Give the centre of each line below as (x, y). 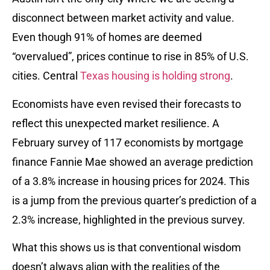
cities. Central (46, 76)
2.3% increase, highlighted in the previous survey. (129, 219)
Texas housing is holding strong (155, 76)
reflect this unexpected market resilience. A (116, 123)
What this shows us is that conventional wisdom (127, 247)
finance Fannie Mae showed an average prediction (133, 162)
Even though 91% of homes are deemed (107, 37)
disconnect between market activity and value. (123, 18)
